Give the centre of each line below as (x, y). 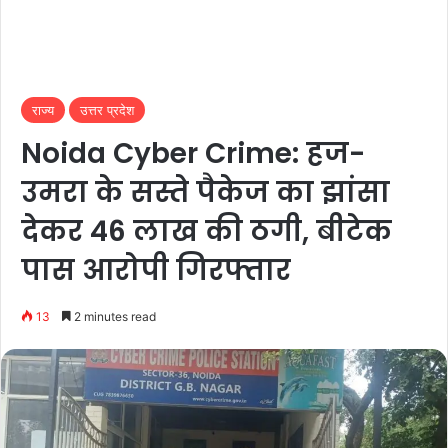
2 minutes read (113, 316)
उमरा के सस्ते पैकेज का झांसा (205, 192)
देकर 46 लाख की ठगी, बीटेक (206, 231)
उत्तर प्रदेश (107, 110)
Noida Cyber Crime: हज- (193, 153)
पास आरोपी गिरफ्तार (156, 270)
